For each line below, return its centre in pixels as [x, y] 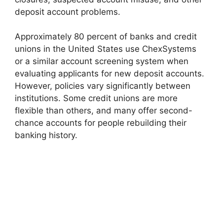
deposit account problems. [68, 12]
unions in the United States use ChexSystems [106, 49]
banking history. [46, 135]
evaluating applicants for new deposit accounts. [110, 74]
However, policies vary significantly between [103, 86]
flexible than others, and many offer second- [104, 111]
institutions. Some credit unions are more [96, 98]
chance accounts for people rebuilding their [101, 123]
